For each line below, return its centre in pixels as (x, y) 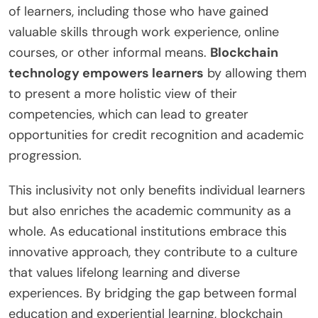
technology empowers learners (106, 73)
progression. (45, 155)
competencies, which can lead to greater (128, 114)
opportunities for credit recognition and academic (156, 135)
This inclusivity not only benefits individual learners (157, 190)
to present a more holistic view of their (123, 93)
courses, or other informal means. (109, 52)
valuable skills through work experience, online (144, 32)
